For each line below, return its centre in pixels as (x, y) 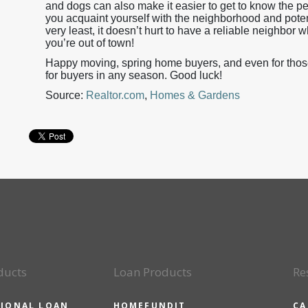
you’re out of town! (90, 43)
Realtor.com (115, 95)
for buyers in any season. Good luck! (134, 75)
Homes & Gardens (195, 95)
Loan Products (152, 272)
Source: (66, 95)
